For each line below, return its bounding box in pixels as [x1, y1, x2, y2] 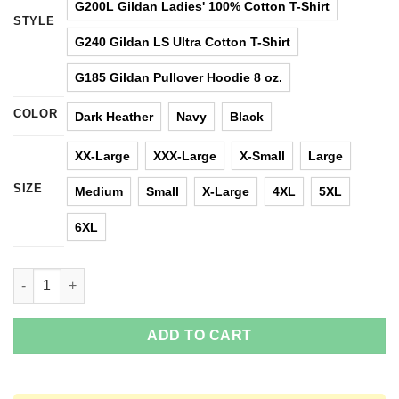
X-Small [240, 148, 285, 163]
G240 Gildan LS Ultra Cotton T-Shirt [75, 34, 290, 49]
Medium [75, 183, 123, 199]
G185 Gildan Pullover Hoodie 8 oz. [75, 69, 282, 85]
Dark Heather [75, 109, 153, 124]
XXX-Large [153, 148, 216, 163]
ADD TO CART [147, 328, 252, 343]
